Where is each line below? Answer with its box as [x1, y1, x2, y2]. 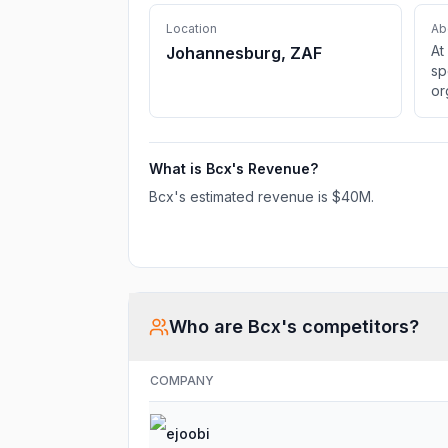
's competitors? [281, 316, 419, 337]
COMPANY [150, 373, 214, 388]
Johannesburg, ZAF [166, 43, 322, 63]
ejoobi [166, 425, 210, 442]
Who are [169, 316, 248, 337]
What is [149, 160, 206, 177]
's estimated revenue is [174, 188, 332, 205]
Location [166, 21, 217, 36]
